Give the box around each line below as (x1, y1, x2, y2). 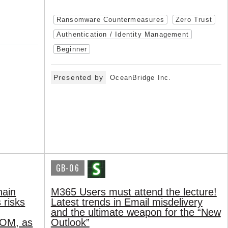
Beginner (56, 45, 88, 53)
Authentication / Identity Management (56, 31, 189, 39)
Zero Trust (175, 16, 212, 24)
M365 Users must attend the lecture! (50, 186, 217, 198)
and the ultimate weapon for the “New (50, 207, 221, 218)
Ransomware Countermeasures (56, 16, 164, 24)
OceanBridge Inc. (110, 74, 172, 82)
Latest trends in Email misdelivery (50, 196, 203, 208)
